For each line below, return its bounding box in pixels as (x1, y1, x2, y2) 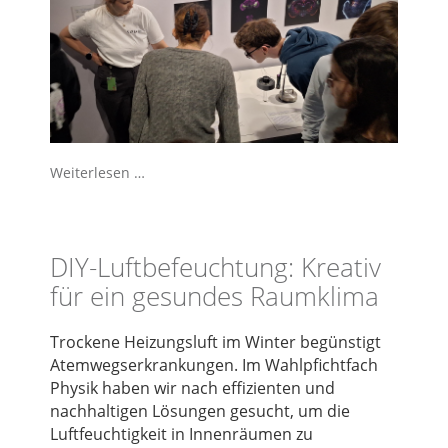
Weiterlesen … (50, 162, 145, 182)
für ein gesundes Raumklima (50, 278, 379, 314)
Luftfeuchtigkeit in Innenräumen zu (50, 422, 313, 445)
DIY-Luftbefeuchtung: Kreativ (50, 249, 381, 285)
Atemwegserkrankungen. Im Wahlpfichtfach (50, 353, 378, 376)
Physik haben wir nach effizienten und (50, 376, 335, 399)
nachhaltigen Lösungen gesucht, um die (50, 399, 350, 422)
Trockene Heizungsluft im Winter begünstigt (50, 330, 381, 353)
